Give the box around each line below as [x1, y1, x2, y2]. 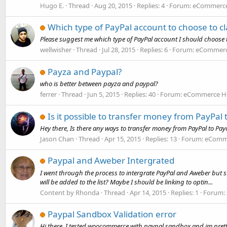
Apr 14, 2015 [130, 187, 166, 197]
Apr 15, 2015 [104, 134, 141, 144]
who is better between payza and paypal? [40, 79, 158, 88]
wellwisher [40, 45, 71, 55]
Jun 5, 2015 [87, 90, 120, 99]
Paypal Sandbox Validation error [48, 208, 176, 220]
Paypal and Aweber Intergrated [48, 155, 174, 167]
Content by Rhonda [40, 187, 99, 197]
